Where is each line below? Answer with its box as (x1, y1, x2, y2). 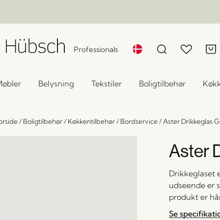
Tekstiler (91, 79, 122, 88)
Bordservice (120, 117, 158, 125)
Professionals (74, 45, 118, 54)
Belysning (38, 79, 74, 88)
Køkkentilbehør (68, 117, 115, 125)
